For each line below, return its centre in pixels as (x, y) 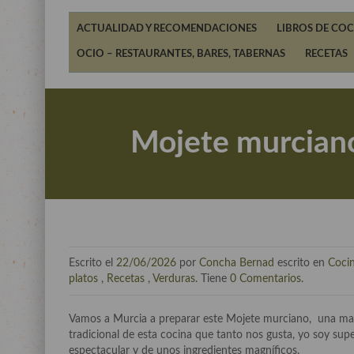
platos (83, 279)
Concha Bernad (237, 263)
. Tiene (213, 279)
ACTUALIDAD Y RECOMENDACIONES (167, 29)
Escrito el (92, 263)
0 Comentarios (265, 279)
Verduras (174, 279)
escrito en (301, 263)
